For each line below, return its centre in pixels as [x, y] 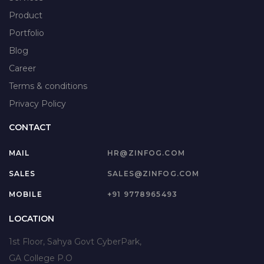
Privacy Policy [37, 104]
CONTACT [30, 128]
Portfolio [27, 33]
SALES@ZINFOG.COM [154, 174]
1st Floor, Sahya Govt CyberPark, [75, 242]
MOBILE [26, 194]
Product [26, 16]
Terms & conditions [48, 86]
